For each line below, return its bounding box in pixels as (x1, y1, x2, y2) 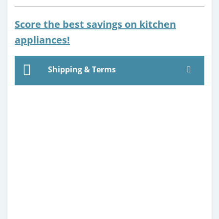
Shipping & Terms (46, 64, 116, 75)
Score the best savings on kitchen (15, 17, 176, 31)
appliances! (15, 33, 70, 46)
